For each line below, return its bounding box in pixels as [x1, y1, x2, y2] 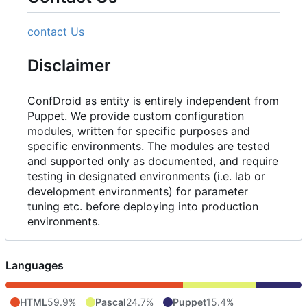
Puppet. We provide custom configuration [27, 108, 244, 123]
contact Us [27, 25, 84, 39]
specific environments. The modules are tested [27, 138, 270, 153]
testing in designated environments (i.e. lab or [27, 169, 265, 183]
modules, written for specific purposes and [27, 123, 250, 138]
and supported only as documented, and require [27, 153, 278, 168]
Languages [5, 258, 64, 272]
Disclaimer [27, 56, 111, 76]
